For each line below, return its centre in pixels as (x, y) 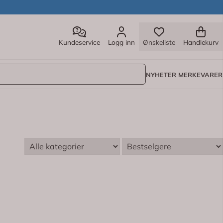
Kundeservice (79, 42)
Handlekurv (201, 42)
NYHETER (161, 74)
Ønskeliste (159, 42)
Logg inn (121, 42)
